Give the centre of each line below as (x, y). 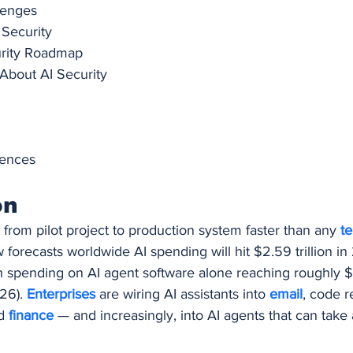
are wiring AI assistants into (184, 294)
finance (33, 316)
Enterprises (63, 294)
